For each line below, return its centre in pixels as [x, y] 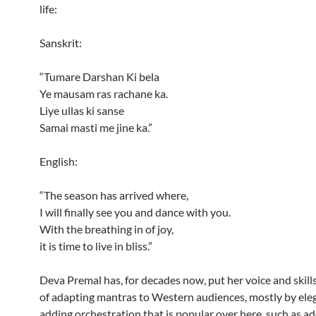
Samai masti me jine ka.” [96, 127]
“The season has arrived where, [114, 195]
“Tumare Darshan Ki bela [99, 77]
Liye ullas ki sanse [82, 110]
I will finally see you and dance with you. [135, 212]
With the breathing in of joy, [107, 229]
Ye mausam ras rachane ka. [104, 93]
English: [59, 161]
